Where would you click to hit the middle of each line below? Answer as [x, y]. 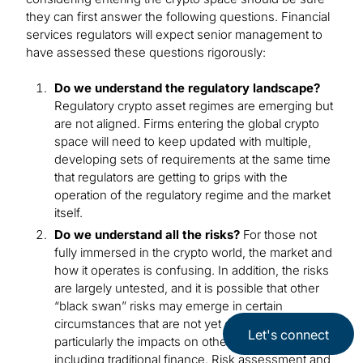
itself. [68, 213]
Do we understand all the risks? [147, 235]
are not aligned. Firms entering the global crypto [187, 124]
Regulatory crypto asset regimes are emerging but [194, 106]
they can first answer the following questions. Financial [178, 17]
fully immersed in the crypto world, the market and [193, 253]
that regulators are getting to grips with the [171, 177]
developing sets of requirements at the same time [192, 160]
